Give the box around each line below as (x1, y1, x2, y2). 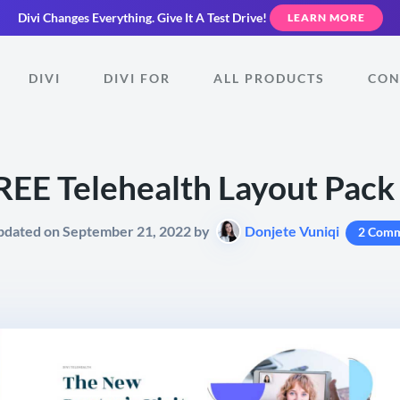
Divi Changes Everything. (17, 11, 157, 25)
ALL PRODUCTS (212, 71, 325, 86)
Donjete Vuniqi (244, 221, 339, 239)
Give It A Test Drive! (156, 11, 267, 25)
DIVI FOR (103, 71, 171, 86)
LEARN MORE (287, 11, 365, 24)
